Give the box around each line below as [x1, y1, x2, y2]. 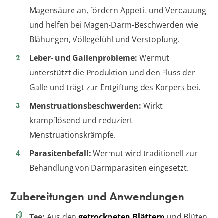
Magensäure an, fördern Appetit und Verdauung [29, 4, 206, 16]
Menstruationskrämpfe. [29, 129, 116, 140]
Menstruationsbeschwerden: [29, 100, 141, 111]
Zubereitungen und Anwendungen [10, 188, 184, 204]
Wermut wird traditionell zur [91, 147, 198, 159]
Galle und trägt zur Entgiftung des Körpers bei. [29, 81, 200, 92]
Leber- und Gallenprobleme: [29, 52, 137, 63]
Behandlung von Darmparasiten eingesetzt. [29, 162, 189, 173]
